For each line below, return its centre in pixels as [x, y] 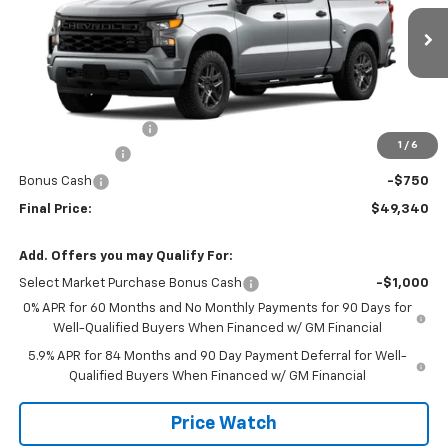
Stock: [188, 9]
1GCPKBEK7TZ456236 [105, 9]
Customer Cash [66, 153]
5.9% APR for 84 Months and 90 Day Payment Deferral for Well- [217, 356]
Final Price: [55, 209]
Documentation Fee [79, 128]
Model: [274, 9]
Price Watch [224, 423]
